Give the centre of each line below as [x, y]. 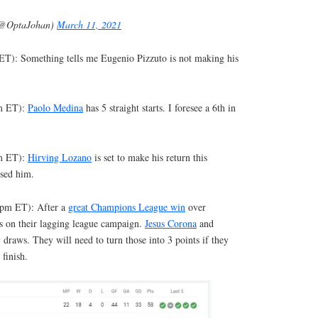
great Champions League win [127, 207]
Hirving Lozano [60, 157]
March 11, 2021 [89, 25]
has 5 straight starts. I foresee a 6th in [159, 108]
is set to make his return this [149, 157]
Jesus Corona [171, 223]
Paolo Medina [55, 108]
